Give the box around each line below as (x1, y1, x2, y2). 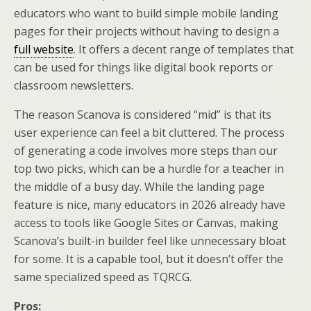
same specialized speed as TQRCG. (14, 269, 192, 285)
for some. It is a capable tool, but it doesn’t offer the (14, 251, 283, 267)
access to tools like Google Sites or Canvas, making (14, 215, 278, 230)
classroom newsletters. (14, 77, 133, 93)
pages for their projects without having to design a (14, 23, 279, 39)
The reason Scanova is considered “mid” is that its (14, 106, 271, 122)
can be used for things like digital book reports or (14, 59, 273, 75)
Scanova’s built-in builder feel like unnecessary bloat (14, 233, 286, 249)
